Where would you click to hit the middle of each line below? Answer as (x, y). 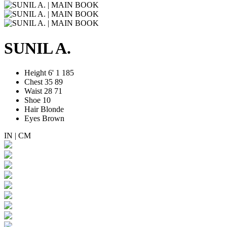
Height (35, 73)
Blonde (52, 109)
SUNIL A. (37, 48)
